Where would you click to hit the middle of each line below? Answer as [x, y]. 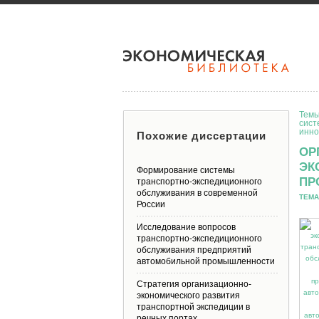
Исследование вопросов [186, 227]
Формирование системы [186, 170]
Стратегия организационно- [194, 284]
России [151, 204]
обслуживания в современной [197, 193]
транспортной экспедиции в [193, 307]
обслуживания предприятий [194, 250]
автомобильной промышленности [206, 261]
